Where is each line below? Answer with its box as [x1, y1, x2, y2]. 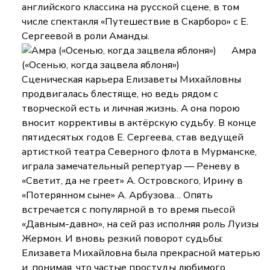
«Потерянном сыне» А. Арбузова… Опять [22, 188, 213, 202]
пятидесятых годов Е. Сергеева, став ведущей [22, 130, 244, 145]
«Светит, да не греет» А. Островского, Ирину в [22, 174, 243, 188]
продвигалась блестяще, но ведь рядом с [22, 87, 219, 101]
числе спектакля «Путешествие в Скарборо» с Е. [22, 14, 249, 29]
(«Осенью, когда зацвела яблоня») [22, 58, 180, 72]
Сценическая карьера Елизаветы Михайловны [22, 72, 242, 87]
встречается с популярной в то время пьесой [22, 202, 236, 217]
